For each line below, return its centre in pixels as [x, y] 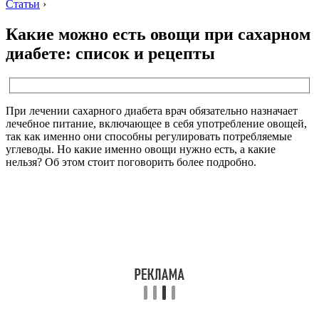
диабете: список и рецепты [110, 53]
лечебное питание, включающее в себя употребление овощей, [156, 123]
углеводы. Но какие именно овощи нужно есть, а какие [141, 149]
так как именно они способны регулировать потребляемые [149, 136]
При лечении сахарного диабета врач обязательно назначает [152, 110]
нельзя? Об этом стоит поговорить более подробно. [131, 162]
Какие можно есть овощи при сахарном [158, 34]
